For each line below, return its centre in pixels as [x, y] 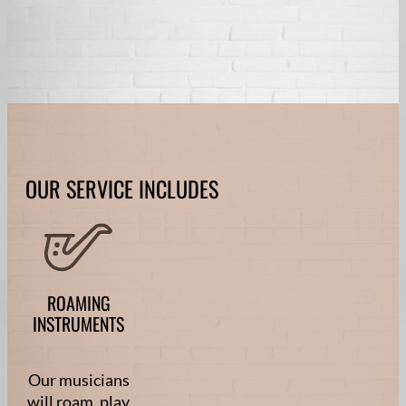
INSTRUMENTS [78, 324]
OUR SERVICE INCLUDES [122, 189]
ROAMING [78, 303]
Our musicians [78, 379]
